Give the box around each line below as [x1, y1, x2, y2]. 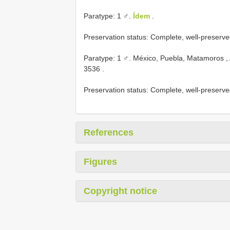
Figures [84, 156, 117, 167]
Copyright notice [84, 185, 157, 196]
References [84, 127, 133, 138]
